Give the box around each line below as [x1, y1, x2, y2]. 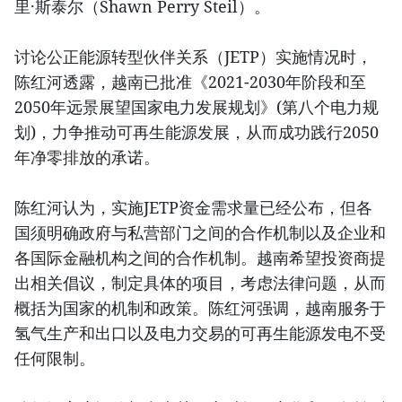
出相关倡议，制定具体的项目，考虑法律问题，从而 [14, 271, 386, 293]
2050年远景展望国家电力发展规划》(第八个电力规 [14, 95, 379, 118]
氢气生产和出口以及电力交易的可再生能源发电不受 [14, 321, 386, 344]
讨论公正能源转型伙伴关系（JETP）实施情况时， [14, 45, 372, 67]
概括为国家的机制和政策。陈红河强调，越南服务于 [14, 296, 386, 319]
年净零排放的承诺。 [14, 145, 160, 168]
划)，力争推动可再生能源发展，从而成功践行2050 [14, 120, 379, 143]
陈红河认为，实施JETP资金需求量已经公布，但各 [14, 196, 372, 218]
